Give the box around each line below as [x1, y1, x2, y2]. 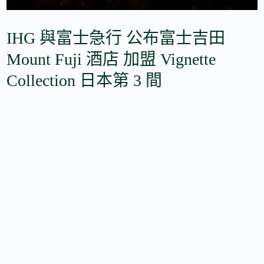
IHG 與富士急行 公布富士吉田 [6, 28, 226, 47]
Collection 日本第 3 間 [6, 71, 163, 90]
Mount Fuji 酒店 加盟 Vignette [6, 49, 216, 68]
